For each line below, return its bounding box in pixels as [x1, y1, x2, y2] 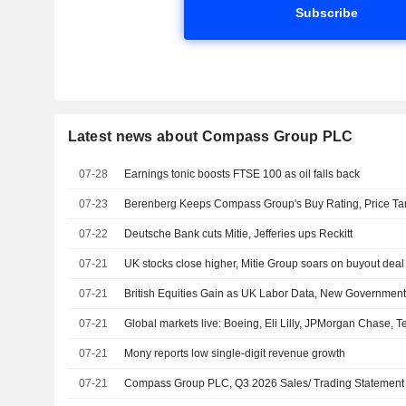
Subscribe [295, 5, 358, 20]
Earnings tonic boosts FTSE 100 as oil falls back [124, 168, 361, 180]
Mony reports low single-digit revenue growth [124, 347, 346, 360]
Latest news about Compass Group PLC [67, 129, 353, 144]
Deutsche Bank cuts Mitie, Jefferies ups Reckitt [124, 227, 353, 240]
